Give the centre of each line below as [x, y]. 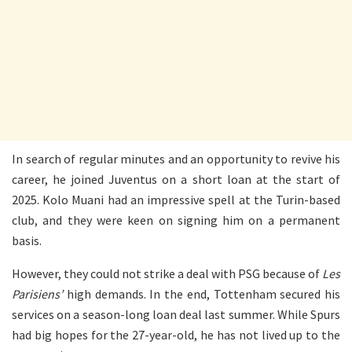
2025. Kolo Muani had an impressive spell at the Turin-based [176, 199]
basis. [27, 240]
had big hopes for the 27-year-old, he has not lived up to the [176, 334]
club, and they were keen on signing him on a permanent [176, 220]
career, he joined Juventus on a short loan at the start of [176, 179]
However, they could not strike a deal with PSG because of [167, 273]
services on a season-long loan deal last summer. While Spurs [176, 314]
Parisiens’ [37, 293]
